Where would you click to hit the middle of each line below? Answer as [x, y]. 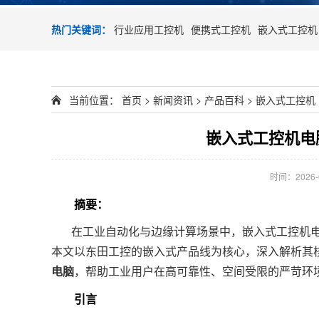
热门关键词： [81, 29]
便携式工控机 [221, 29]
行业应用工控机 [149, 29]
